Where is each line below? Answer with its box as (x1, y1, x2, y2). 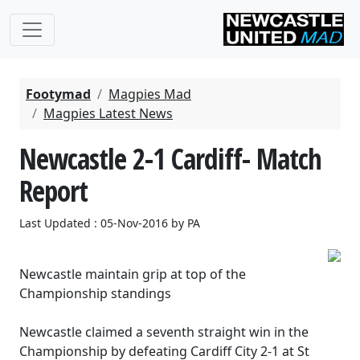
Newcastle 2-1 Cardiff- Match (19, 139, 321, 178)
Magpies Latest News (43, 104, 173, 122)
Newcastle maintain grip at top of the (19, 265, 246, 283)
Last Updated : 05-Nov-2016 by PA (19, 215, 200, 231)
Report (19, 171, 88, 210)
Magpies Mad (108, 85, 191, 103)
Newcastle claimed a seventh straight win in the (19, 323, 309, 341)
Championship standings (19, 284, 171, 302)
